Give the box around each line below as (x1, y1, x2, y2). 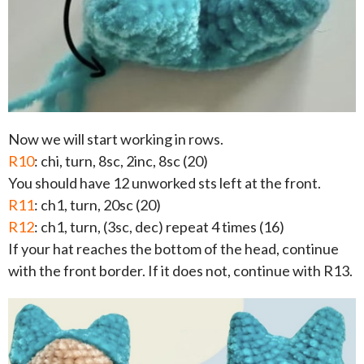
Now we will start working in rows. (8, 130, 223, 149)
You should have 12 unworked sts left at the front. (8, 174, 321, 193)
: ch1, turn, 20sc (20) (34, 196, 161, 214)
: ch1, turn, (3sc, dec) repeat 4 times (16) (34, 218, 284, 236)
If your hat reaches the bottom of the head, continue (8, 240, 339, 258)
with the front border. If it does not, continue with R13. (8, 262, 353, 280)
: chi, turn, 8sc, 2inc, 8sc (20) (34, 152, 208, 171)
